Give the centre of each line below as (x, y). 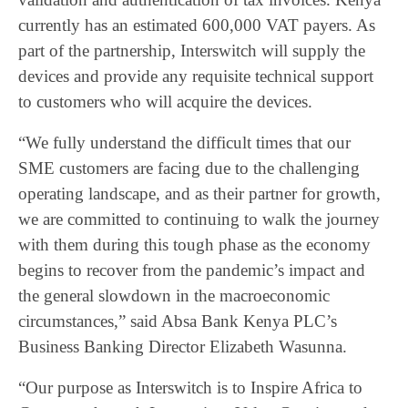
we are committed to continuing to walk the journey (199, 219)
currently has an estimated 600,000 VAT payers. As (197, 25)
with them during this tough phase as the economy (194, 245)
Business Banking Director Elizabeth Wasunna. (183, 347)
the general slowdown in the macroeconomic (174, 296)
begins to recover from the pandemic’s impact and (192, 270)
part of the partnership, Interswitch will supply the (192, 51)
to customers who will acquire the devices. (165, 102)
